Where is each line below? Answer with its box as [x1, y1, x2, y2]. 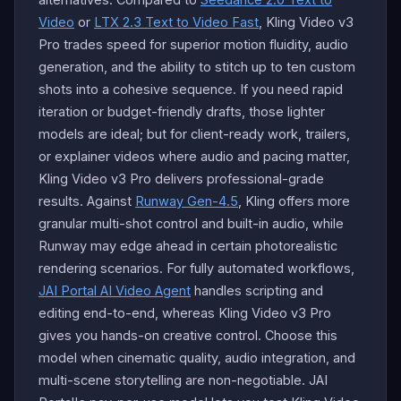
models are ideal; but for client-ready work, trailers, [38, 125, 350, 141]
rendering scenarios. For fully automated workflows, [38, 260, 354, 276]
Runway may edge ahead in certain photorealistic [38, 237, 337, 253]
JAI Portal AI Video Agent [38, 282, 191, 298]
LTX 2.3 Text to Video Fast [94, 13, 259, 30]
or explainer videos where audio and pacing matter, [38, 148, 350, 164]
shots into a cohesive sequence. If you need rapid [38, 81, 343, 97]
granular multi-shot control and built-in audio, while [38, 215, 344, 231]
